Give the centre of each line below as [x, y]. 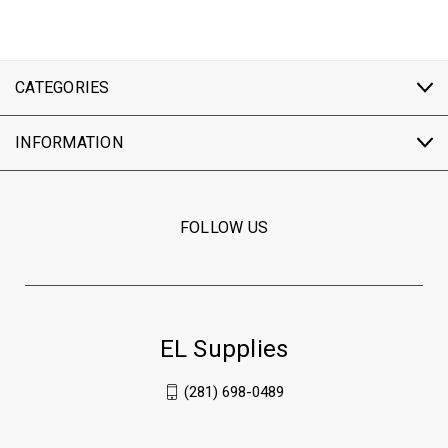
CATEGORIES [62, 87]
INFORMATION [69, 142]
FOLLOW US [224, 227]
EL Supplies [224, 348]
